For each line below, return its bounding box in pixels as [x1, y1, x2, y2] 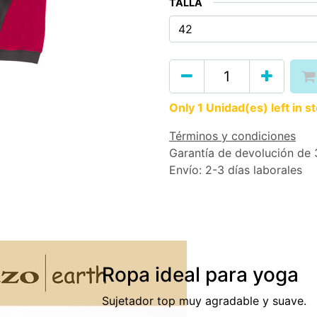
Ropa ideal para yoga [102, 263, 299, 287]
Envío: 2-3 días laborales [169, 163, 302, 177]
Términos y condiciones [169, 129, 296, 143]
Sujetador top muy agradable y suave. [102, 294, 306, 308]
